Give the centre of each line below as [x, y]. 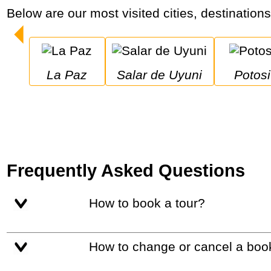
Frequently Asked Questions [126, 170]
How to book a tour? [151, 203]
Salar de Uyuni [164, 74]
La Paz [71, 74]
